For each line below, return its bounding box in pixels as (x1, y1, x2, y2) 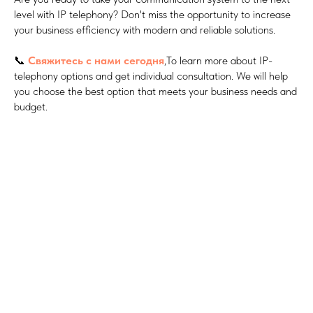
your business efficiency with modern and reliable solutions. (14, 23, 275, 37)
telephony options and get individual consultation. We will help (14, 69, 288, 83)
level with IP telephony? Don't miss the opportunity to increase (14, 8, 291, 22)
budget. (14, 100, 48, 114)
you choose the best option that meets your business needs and (14, 85, 297, 99)
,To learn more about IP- (164, 54, 272, 68)
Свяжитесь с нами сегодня (28, 54, 164, 68)
